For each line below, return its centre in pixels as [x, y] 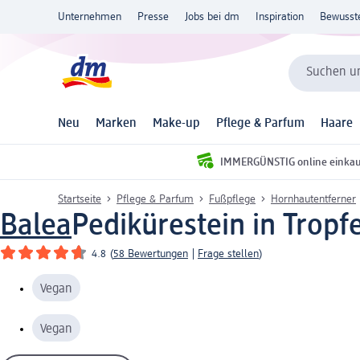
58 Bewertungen [151, 254]
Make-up [176, 124]
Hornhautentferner [313, 199]
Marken [116, 124]
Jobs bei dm [212, 17]
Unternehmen [90, 17]
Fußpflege [232, 199]
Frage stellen [228, 254]
